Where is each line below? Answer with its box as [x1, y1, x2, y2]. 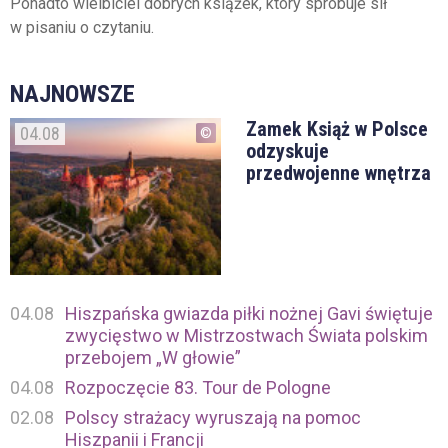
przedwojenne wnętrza [245, 161, 431, 185]
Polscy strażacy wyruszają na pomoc [65, 406, 361, 428]
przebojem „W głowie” [65, 346, 241, 368]
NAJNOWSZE [10, 80, 135, 108]
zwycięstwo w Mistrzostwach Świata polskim [65, 324, 428, 346]
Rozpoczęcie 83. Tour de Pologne [65, 376, 331, 398]
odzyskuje [245, 139, 329, 163]
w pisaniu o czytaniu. [10, 18, 154, 37]
